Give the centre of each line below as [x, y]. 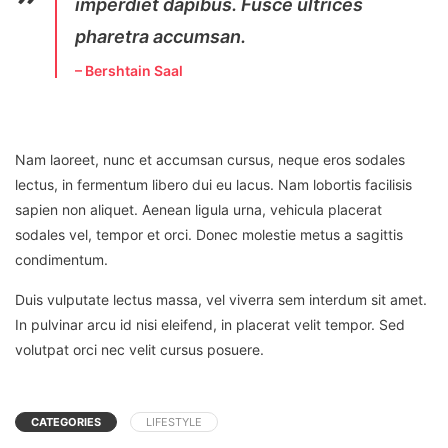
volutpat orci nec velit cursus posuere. [139, 350]
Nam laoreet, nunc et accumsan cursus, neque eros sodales [210, 160]
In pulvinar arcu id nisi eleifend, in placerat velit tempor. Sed [210, 325]
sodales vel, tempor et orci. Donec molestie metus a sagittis [209, 235]
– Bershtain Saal [129, 71]
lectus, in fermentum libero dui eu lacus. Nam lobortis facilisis [213, 185]
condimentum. [61, 260]
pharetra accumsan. [160, 37]
